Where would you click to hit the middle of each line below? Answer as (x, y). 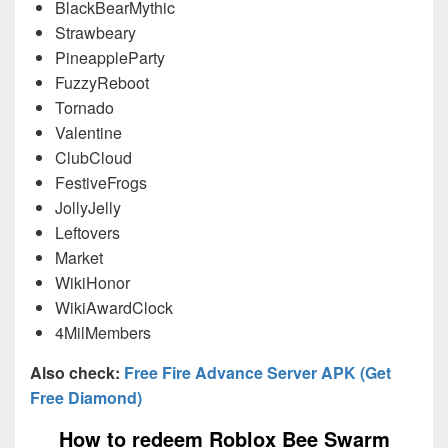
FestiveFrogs (101, 182)
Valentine (88, 132)
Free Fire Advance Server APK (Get (257, 372)
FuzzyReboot (102, 82)
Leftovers (87, 232)
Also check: (75, 372)
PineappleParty (110, 57)
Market (79, 257)
